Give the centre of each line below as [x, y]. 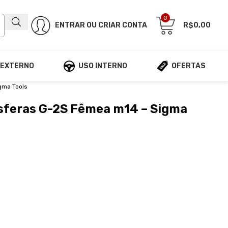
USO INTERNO [103, 66]
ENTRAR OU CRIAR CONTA [101, 25]
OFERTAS [189, 66]
